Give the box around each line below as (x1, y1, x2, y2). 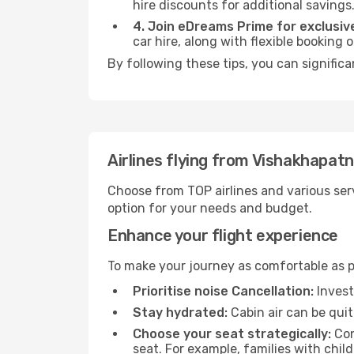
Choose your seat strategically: (133, 326, 331, 341)
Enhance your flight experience (107, 226, 338, 245)
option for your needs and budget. (107, 201, 312, 216)
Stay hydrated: (133, 305, 228, 320)
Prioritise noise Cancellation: (133, 284, 314, 299)
